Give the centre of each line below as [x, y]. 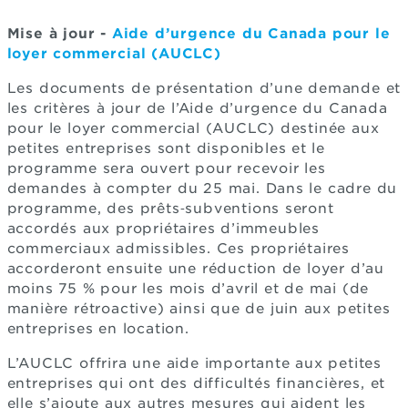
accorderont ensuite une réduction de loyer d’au [196, 268]
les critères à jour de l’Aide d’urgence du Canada [197, 108]
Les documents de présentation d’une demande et [204, 88]
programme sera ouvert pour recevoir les [166, 168]
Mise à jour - [59, 33]
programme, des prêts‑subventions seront [170, 208]
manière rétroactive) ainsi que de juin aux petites [199, 308]
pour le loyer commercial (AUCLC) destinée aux [193, 128]
